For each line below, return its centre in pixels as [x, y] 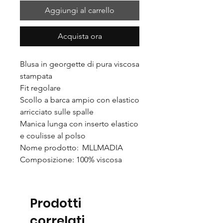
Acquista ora [80, 36]
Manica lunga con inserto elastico [79, 123]
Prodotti [56, 203]
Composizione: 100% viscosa [71, 159]
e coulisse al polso [53, 135]
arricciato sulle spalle [57, 111]
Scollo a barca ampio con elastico [80, 100]
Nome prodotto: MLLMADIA [71, 147]
